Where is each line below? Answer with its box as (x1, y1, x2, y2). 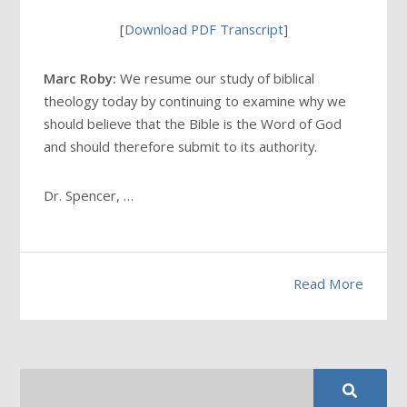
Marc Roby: (44, 68, 117, 87)
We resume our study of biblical (116, 68, 315, 87)
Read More (293, 273, 363, 293)
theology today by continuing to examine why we (44, 91, 347, 110)
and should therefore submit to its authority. (44, 136, 318, 155)
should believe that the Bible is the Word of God (44, 114, 342, 133)
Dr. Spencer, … (44, 186, 134, 205)
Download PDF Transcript (124, 19, 283, 38)
